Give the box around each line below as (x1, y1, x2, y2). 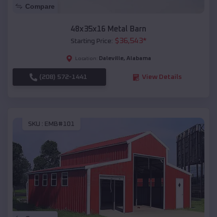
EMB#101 (45, 120, 75, 127)
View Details (141, 74, 182, 81)
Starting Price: (70, 38, 113, 45)
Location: (75, 56, 98, 62)
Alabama (126, 56, 151, 62)
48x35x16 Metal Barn (71, 25, 146, 33)
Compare (25, 2, 55, 11)
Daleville (99, 56, 124, 62)
